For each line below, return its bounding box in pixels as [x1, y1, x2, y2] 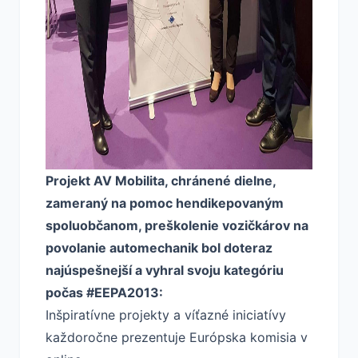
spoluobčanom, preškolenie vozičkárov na [46, 217, 308, 233]
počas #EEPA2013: [46, 284, 163, 300]
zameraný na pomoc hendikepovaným [46, 195, 284, 211]
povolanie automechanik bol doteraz [46, 240, 272, 256]
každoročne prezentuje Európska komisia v [46, 329, 308, 345]
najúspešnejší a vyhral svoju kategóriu [46, 262, 284, 278]
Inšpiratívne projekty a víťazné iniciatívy [46, 307, 286, 323]
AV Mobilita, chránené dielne [93, 173, 272, 189]
